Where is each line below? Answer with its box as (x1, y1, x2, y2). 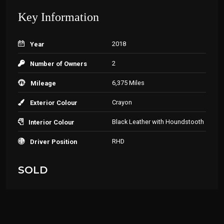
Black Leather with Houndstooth (112, 118, 204, 125)
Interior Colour (28, 118, 74, 126)
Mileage (30, 79, 56, 87)
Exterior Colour (30, 99, 77, 106)
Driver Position (30, 138, 77, 145)
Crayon (112, 98, 132, 106)
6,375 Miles (112, 79, 144, 86)
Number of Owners (30, 60, 87, 67)
